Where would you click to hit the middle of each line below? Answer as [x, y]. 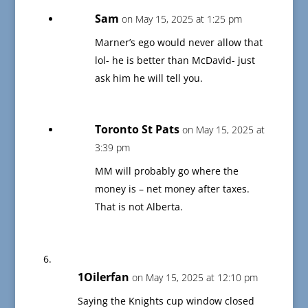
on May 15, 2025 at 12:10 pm [195, 278]
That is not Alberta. [139, 207]
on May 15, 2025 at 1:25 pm [181, 19]
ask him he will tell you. [148, 78]
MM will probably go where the [166, 171]
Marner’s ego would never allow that [178, 43]
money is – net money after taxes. [172, 189]
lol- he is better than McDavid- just [175, 60]
